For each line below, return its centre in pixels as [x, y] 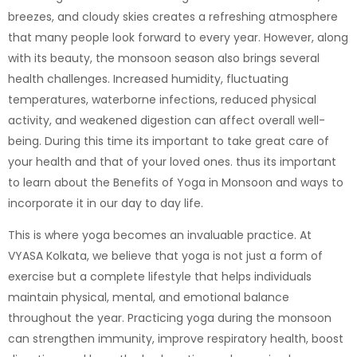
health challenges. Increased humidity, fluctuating [148, 78]
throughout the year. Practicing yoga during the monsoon [170, 318]
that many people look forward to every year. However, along [178, 37]
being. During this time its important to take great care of [169, 141]
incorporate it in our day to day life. [106, 203]
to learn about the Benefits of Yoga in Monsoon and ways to [176, 182]
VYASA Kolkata [47, 255]
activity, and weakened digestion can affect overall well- [167, 120]
